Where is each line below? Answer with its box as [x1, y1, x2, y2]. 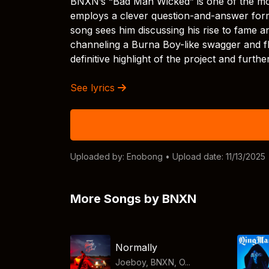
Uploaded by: [70, 151, 127, 162]
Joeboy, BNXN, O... [115, 256, 191, 267]
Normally [115, 241, 158, 253]
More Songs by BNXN [70, 192, 196, 206]
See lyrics [70, 82, 118, 94]
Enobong [127, 151, 163, 162]
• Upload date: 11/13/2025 [163, 151, 265, 162]
